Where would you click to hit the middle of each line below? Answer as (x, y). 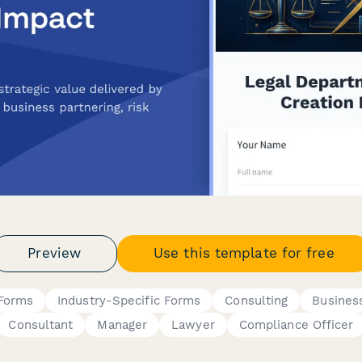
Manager (122, 324)
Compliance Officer (296, 324)
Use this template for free (244, 253)
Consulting (257, 300)
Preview (55, 253)
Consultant (41, 324)
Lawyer (193, 324)
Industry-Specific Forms (129, 300)
